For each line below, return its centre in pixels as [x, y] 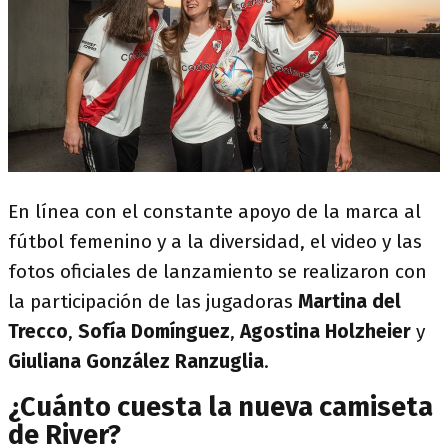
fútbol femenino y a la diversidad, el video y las [215, 241]
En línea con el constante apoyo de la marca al [214, 211]
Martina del [349, 301]
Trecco [38, 331]
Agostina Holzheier [325, 331]
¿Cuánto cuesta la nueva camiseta [220, 406]
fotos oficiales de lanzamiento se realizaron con [217, 271]
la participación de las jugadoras [153, 301]
